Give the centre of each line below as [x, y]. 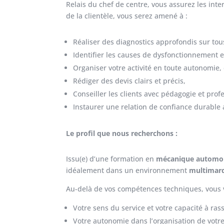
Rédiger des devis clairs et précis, [129, 81]
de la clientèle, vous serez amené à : [127, 16]
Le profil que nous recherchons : [122, 133]
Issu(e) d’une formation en [111, 159]
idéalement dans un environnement [127, 170]
